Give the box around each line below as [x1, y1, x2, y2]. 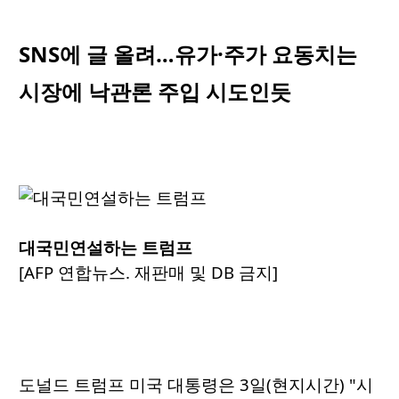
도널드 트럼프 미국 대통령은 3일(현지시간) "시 [19, 373, 373, 396]
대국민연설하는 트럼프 [19, 236, 192, 259]
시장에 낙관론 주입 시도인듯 [19, 77, 291, 107]
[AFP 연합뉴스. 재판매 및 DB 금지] [19, 261, 278, 284]
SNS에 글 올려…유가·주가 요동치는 [19, 39, 357, 69]
